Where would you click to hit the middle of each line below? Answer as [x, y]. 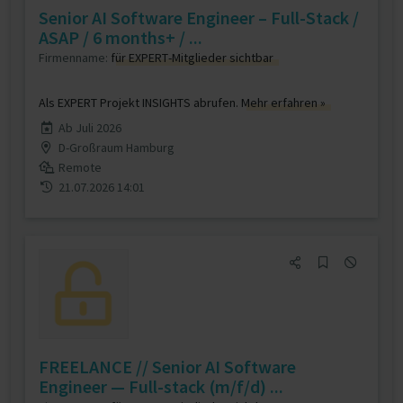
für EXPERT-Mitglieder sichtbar [192, 58]
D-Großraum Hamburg [116, 148]
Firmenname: [75, 58]
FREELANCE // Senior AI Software [167, 367]
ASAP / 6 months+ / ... [121, 37]
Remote [80, 167]
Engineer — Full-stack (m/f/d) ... [161, 386]
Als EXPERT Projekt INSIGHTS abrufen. [140, 103]
